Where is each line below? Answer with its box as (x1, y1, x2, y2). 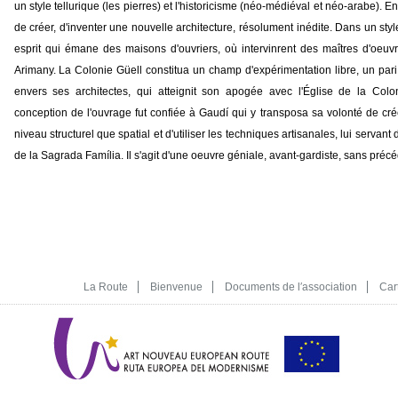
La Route (83, 281, 128, 293)
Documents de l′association (224, 281, 357, 293)
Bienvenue (149, 281, 203, 293)
